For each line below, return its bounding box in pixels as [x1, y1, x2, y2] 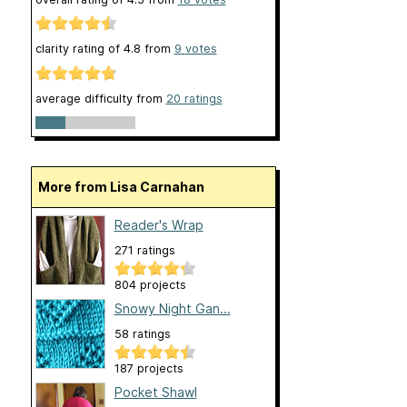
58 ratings [114, 326, 171, 341]
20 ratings [165, 91, 223, 105]
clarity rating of [35, 42, 124, 56]
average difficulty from [35, 91, 166, 105]
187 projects [114, 361, 184, 375]
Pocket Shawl [114, 383, 197, 400]
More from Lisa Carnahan [49, 178, 204, 194]
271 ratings [114, 243, 175, 257]
